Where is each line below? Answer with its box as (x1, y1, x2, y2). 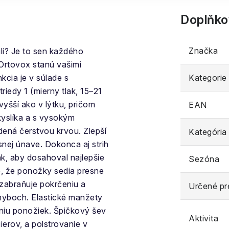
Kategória (189, 127, 227, 137)
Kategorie (189, 73, 227, 83)
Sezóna (189, 154, 219, 164)
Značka (189, 45, 218, 56)
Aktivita (189, 213, 218, 223)
